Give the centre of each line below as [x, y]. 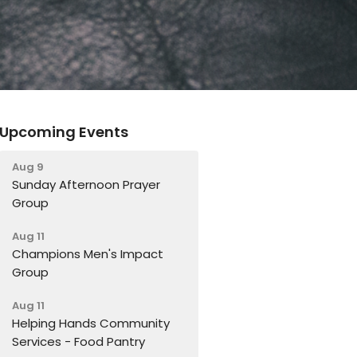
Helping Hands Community [91, 324]
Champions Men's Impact [88, 254]
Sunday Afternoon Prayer [86, 185]
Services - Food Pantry [79, 342]
